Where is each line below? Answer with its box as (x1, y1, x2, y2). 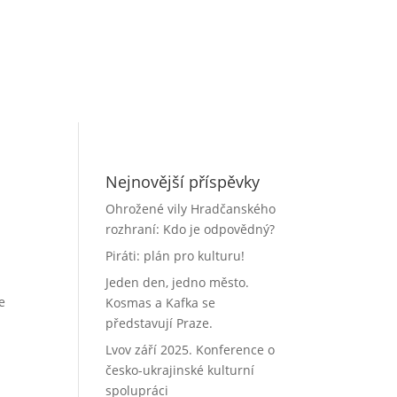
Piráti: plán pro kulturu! (105, 247, 245, 265)
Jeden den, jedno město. (105, 274, 250, 292)
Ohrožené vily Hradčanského (105, 200, 276, 218)
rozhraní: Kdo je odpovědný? (105, 221, 276, 238)
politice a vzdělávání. (200, 57, 315, 74)
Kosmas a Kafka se (105, 294, 216, 312)
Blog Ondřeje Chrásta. (200, 21, 319, 38)
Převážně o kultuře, (200, 43, 303, 60)
